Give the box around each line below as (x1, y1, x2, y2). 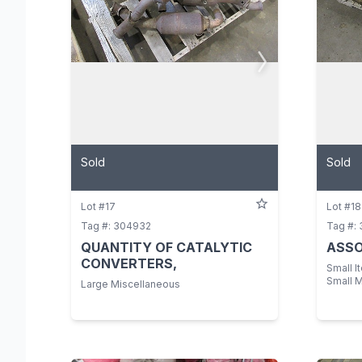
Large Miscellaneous (81, 277, 180, 290)
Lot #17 (81, 200, 116, 213)
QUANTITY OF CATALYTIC (81, 238, 252, 255)
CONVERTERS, (81, 255, 177, 271)
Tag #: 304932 (81, 219, 151, 232)
